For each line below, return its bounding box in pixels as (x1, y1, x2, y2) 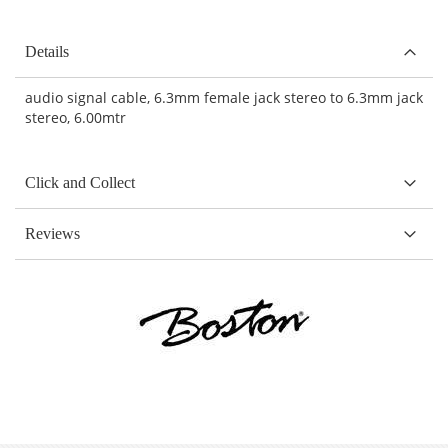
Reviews (25, 224, 80, 242)
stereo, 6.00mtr (25, 107, 126, 127)
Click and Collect (25, 173, 135, 191)
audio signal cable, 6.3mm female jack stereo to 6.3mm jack (25, 87, 423, 107)
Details (25, 42, 69, 60)
